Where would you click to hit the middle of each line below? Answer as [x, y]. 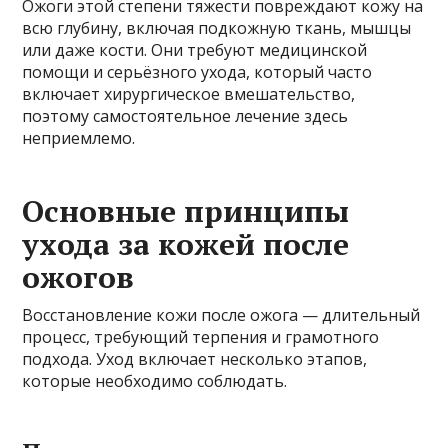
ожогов [78, 276]
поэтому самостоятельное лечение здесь [185, 115]
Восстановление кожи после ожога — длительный [221, 314]
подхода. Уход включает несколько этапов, [195, 358]
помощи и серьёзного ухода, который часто [197, 71]
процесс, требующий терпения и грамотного [201, 336]
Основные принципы [186, 210]
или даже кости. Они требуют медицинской [195, 49]
